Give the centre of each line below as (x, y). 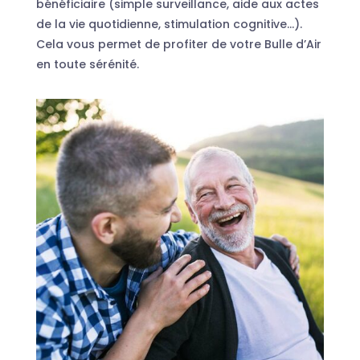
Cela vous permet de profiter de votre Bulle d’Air (178, 45)
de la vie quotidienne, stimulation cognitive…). (169, 25)
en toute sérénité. (87, 65)
